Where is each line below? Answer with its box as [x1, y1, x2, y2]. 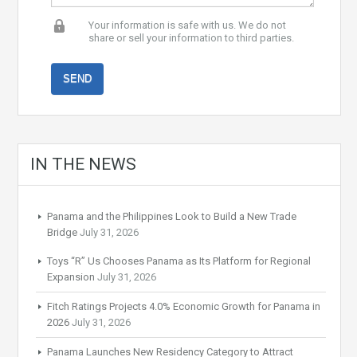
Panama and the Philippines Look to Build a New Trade [47, 210, 297, 223]
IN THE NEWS [30, 155, 137, 175]
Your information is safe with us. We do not [88, 19, 287, 32]
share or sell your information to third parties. [88, 32, 295, 45]
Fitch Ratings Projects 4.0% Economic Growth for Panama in [47, 300, 321, 313]
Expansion [47, 271, 96, 284]
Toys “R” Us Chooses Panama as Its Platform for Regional [47, 255, 312, 268]
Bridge [47, 226, 78, 239]
